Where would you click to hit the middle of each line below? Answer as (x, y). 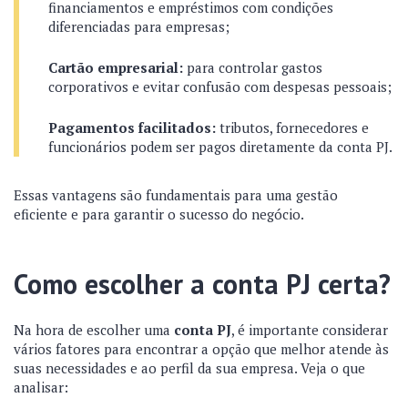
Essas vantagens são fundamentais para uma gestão (176, 195)
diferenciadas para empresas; (139, 26)
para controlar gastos (253, 67)
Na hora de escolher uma (94, 330)
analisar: (41, 387)
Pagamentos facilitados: (132, 127)
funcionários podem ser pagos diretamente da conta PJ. (220, 147)
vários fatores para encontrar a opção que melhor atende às (201, 349)
